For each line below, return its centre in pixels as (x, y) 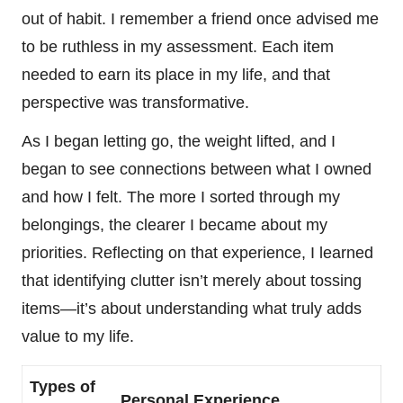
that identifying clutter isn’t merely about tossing (192, 281)
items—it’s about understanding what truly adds (192, 309)
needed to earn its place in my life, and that (176, 75)
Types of (63, 387)
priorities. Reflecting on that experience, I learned (197, 253)
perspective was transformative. (135, 103)
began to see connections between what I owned (197, 170)
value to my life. (78, 337)
